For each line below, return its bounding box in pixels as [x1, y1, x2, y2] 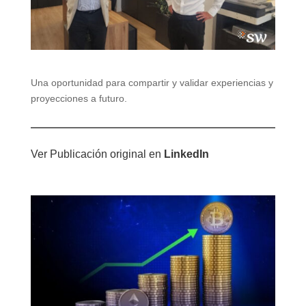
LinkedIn [163, 148, 209, 161]
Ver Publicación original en [30, 148, 164, 161]
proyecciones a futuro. [30, 93, 127, 105]
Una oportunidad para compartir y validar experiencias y [30, 77, 273, 89]
